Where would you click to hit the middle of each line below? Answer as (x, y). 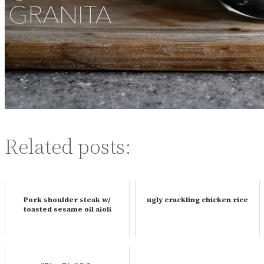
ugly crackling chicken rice (197, 199)
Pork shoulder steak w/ (67, 199)
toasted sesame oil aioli (67, 209)
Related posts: (68, 146)
